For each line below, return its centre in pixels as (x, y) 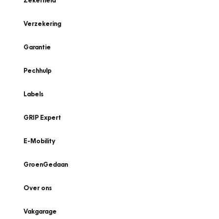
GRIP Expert (42, 117)
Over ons (38, 188)
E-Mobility (39, 141)
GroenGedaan (46, 164)
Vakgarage (40, 211)
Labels (33, 94)
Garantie (37, 47)
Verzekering (42, 23)
